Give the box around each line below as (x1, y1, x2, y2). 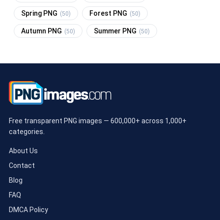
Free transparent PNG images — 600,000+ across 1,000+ (9, 116, 187, 125)
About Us (9, 146, 38, 155)
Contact (9, 161, 35, 169)
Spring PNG (21, 9, 59, 17)
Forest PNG (89, 9, 129, 17)
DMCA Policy (9, 205, 48, 214)
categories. (9, 127, 45, 136)
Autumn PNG (21, 27, 63, 35)
